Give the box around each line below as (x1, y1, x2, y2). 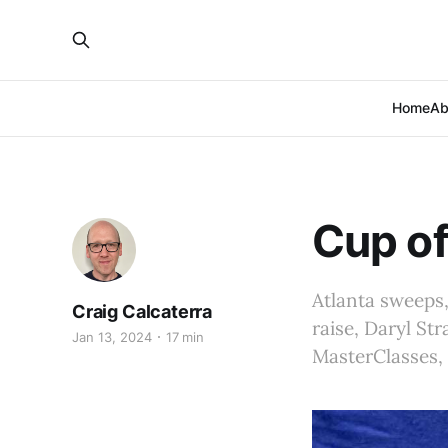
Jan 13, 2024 (72, 329, 152, 345)
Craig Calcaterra (72, 301, 213, 322)
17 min (165, 329, 205, 345)
